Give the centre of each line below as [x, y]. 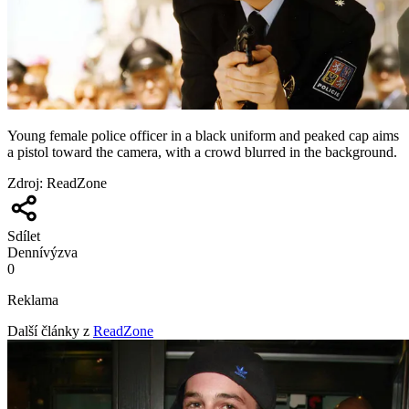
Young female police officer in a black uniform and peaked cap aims [203, 135]
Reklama [33, 299]
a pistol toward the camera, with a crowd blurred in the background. [202, 152]
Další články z [48, 330]
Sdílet [24, 236]
